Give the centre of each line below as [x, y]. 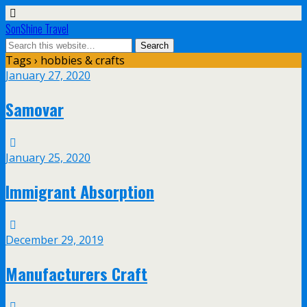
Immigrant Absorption [80, 191]
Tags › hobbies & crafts [65, 60]
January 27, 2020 [48, 75]
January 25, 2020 [48, 157]
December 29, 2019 [54, 240]
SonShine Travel [37, 29]
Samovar [35, 109]
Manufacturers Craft [76, 273]
